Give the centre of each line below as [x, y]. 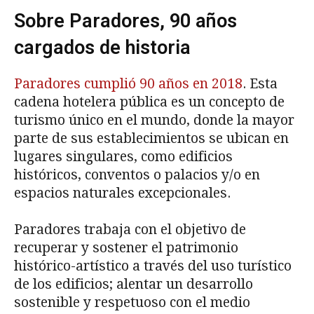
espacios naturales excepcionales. [122, 193]
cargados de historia [102, 47]
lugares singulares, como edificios [123, 156]
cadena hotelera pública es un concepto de [149, 102]
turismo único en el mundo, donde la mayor [154, 120]
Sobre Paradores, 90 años [125, 21]
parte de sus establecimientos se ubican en [151, 138]
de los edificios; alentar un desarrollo [134, 284]
